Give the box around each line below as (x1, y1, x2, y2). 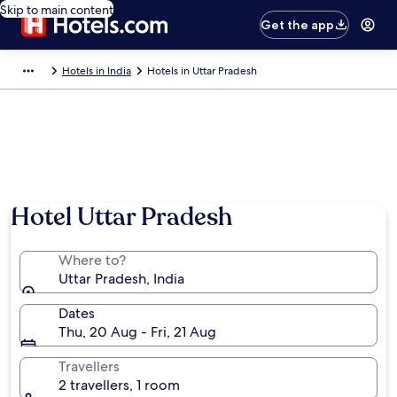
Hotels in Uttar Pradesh (147, 64, 257, 78)
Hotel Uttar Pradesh (11, 200, 232, 234)
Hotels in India (62, 64, 131, 78)
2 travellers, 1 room (58, 376, 180, 394)
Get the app (261, 17, 335, 33)
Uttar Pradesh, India (58, 269, 184, 288)
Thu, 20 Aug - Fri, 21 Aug (58, 323, 216, 341)
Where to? (58, 251, 126, 269)
